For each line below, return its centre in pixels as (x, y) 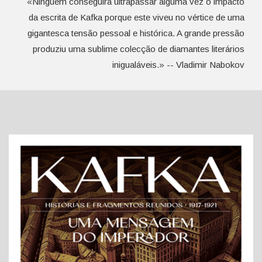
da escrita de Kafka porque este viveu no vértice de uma (137, 17)
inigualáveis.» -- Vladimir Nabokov (178, 65)
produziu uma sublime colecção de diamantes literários (139, 49)
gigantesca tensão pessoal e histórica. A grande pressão (136, 33)
